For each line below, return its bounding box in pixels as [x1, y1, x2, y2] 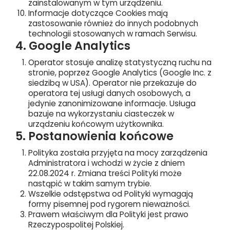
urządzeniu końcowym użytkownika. [28, 119, 164, 129]
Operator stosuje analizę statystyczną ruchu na [28, 57, 212, 68]
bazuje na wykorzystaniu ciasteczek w [28, 108, 174, 119]
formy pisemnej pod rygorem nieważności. [28, 199, 190, 209]
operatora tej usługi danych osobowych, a [28, 88, 190, 99]
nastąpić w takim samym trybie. [28, 178, 151, 189]
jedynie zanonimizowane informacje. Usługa [28, 98, 196, 109]
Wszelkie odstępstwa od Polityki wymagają [28, 188, 193, 199]
